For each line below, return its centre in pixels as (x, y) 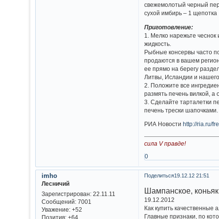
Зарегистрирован (66, 194)
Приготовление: (169, 27)
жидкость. (158, 44)
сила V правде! (165, 143)
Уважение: (56, 210)
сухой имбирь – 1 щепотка (181, 13)
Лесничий (55, 184)
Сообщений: (59, 202)
